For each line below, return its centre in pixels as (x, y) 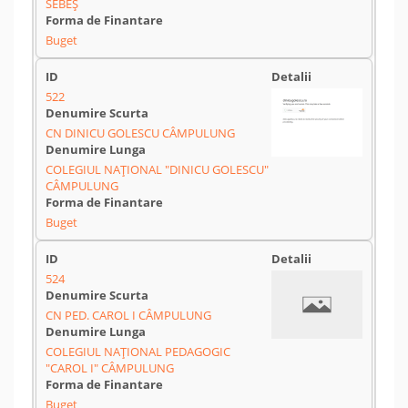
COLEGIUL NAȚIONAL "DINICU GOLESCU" (157, 169)
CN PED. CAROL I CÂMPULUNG (128, 315)
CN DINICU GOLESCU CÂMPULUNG (140, 133)
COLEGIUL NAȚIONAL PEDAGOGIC (138, 352)
